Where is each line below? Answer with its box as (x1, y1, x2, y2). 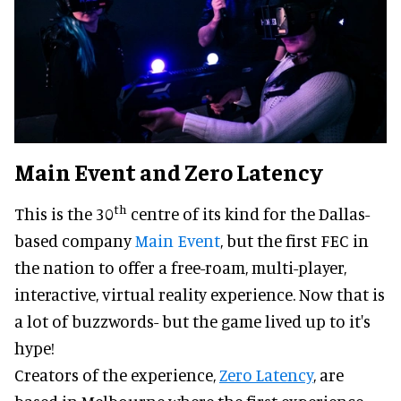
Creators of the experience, (14, 364, 219, 386)
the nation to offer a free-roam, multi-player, (14, 257, 346, 278)
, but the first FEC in (220, 230, 369, 252)
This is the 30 (14, 203, 114, 225)
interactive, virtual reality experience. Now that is (14, 284, 385, 305)
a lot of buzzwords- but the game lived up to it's (14, 311, 371, 332)
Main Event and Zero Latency (14, 157, 322, 187)
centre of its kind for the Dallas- (127, 203, 370, 225)
